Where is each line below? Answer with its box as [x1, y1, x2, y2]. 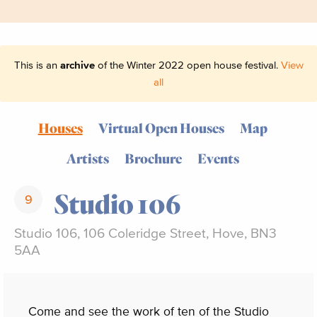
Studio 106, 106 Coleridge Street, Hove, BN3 [14, 225, 277, 241]
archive [59, 59, 95, 71]
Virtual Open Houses [98, 120, 224, 137]
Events [197, 149, 240, 166]
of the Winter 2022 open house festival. [94, 59, 281, 71]
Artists [66, 149, 109, 166]
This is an [13, 59, 60, 71]
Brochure [125, 149, 182, 166]
